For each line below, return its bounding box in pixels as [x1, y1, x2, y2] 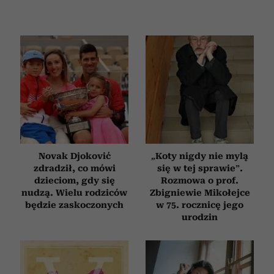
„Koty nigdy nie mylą [151, 151, 248, 161]
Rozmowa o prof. [161, 176, 239, 186]
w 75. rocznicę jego [156, 200, 243, 210]
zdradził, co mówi [33, 163, 116, 174]
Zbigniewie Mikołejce [149, 188, 250, 198]
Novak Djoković [38, 151, 111, 161]
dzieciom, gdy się [34, 176, 115, 186]
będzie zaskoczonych [25, 200, 124, 210]
